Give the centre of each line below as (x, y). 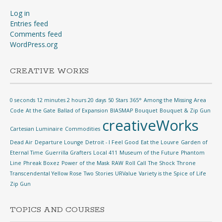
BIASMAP (121, 111)
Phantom (193, 153)
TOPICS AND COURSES (57, 210)
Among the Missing (168, 100)
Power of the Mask (85, 163)
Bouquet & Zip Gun (185, 111)
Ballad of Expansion (83, 111)
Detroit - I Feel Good (112, 142)
